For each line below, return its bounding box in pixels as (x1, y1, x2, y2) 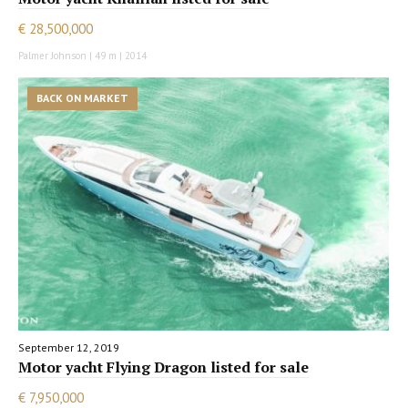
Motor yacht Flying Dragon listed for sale (18, 357, 309, 377)
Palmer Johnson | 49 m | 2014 (18, 49, 147, 63)
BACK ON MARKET (36, 91, 128, 106)
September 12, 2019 (18, 341, 119, 354)
